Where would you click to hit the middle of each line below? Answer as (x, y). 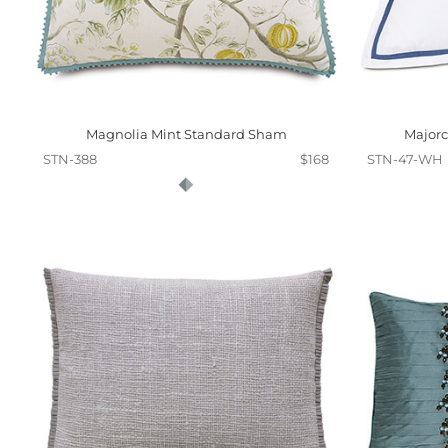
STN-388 (70, 159)
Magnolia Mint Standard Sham (186, 134)
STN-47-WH (405, 159)
